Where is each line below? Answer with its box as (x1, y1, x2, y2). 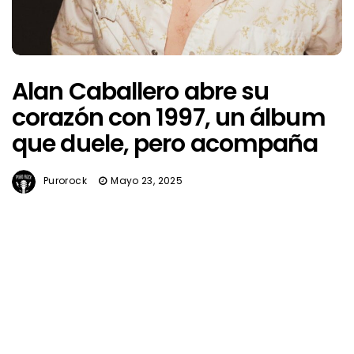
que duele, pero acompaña (12, 127, 318, 160)
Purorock (43, 174, 87, 187)
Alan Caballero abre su (12, 75, 269, 108)
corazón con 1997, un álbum (12, 101, 326, 134)
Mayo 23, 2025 (111, 174, 183, 187)
